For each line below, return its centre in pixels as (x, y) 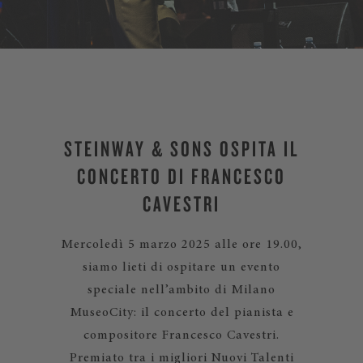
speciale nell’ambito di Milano (181, 290)
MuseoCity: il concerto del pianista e (181, 313)
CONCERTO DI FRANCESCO (181, 176)
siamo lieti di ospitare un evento (181, 267)
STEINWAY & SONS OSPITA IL (181, 148)
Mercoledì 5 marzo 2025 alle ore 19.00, (181, 245)
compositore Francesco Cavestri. (181, 335)
